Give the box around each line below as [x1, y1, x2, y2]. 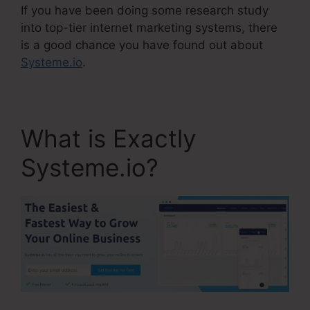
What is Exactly [21, 123, 196, 153]
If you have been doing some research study [21, 3, 268, 17]
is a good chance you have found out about [21, 37, 263, 52]
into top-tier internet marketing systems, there [21, 20, 277, 35]
